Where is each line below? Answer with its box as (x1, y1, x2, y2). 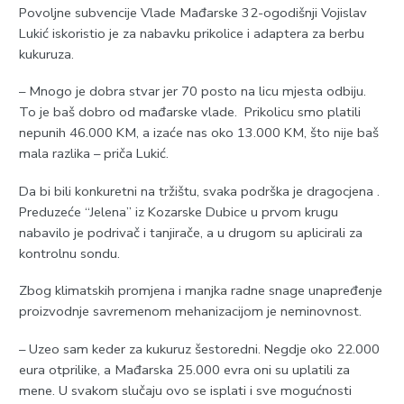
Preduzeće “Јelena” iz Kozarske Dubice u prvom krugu (18, 202, 338, 221)
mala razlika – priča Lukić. (18, 144, 169, 163)
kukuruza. (18, 44, 74, 63)
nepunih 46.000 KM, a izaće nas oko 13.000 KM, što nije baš (18, 124, 379, 142)
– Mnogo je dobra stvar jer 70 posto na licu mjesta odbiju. (18, 82, 366, 101)
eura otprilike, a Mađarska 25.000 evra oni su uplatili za (18, 360, 350, 379)
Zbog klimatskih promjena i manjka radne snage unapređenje (18, 281, 382, 300)
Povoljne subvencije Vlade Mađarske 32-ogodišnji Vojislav (18, 3, 367, 22)
